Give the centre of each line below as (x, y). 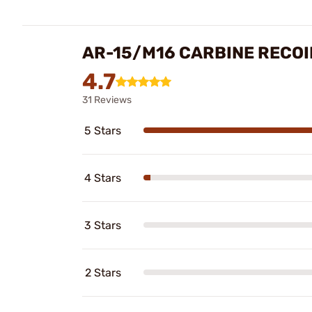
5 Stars (103, 130)
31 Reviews (107, 100)
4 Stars (103, 178)
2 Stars (103, 272)
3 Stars (103, 225)
